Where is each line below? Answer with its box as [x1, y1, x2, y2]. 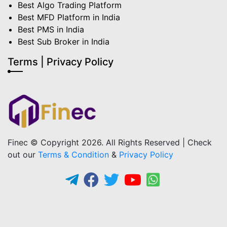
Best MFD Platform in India [18, 12, 120, 23]
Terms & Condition [38, 149, 109, 160]
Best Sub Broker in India [18, 36, 109, 47]
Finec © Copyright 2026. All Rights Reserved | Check [8, 137, 212, 148]
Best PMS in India [18, 24, 84, 35]
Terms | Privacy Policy [8, 56, 113, 68]
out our [8, 149, 38, 160]
